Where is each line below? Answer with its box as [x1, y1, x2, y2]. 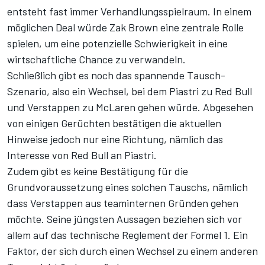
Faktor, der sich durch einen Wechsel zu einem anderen [7, 244, 258, 258]
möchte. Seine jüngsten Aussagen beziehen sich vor [7, 212, 242, 226]
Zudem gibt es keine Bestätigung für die [7, 164, 188, 178]
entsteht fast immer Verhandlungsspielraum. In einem [7, 5, 251, 18]
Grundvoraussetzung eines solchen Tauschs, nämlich [7, 180, 248, 194]
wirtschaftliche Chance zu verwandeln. [7, 53, 186, 66]
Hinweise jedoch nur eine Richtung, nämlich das [7, 132, 223, 146]
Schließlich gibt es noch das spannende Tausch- [7, 69, 225, 82]
